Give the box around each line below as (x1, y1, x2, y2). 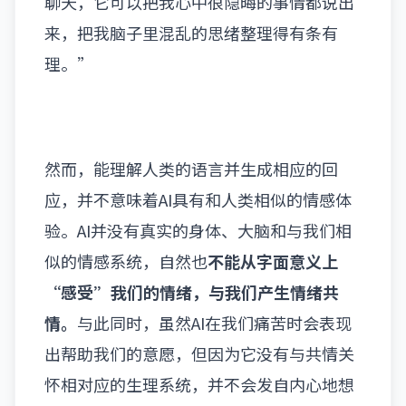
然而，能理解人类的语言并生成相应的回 (44, 157, 338, 180)
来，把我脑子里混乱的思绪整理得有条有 (44, 21, 338, 44)
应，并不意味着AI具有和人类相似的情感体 (44, 188, 352, 211)
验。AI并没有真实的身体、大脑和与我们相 (44, 218, 352, 242)
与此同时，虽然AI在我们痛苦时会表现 (77, 311, 352, 334)
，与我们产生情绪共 (192, 280, 339, 304)
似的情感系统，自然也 (44, 249, 208, 273)
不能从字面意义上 (208, 249, 338, 273)
